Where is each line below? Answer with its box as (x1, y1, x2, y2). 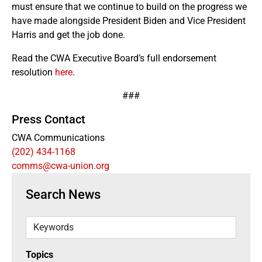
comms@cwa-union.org (12, 160, 109, 171)
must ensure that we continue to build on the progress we (12, 1, 247, 12)
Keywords (25, 217, 65, 228)
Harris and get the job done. (12, 29, 125, 40)
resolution (12, 67, 55, 78)
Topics (26, 249, 53, 260)
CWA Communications (12, 132, 105, 143)
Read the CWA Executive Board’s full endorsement (12, 53, 216, 64)
